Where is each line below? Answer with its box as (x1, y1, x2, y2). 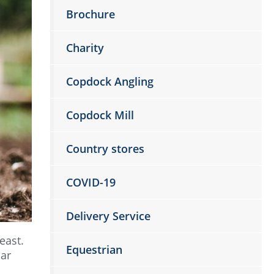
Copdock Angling (66, 74, 154, 89)
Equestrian (66, 242, 123, 257)
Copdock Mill (66, 108, 135, 122)
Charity (66, 40, 105, 55)
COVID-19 (66, 175, 116, 190)
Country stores (66, 141, 145, 156)
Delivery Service (66, 209, 151, 223)
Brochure (66, 7, 116, 21)
